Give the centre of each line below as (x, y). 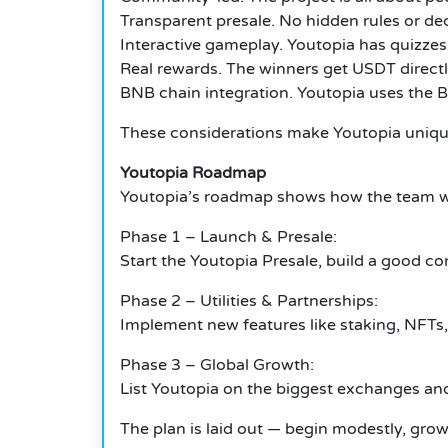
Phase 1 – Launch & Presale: (228, 237)
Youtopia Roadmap (193, 173)
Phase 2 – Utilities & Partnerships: (249, 301)
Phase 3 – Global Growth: (217, 365)
